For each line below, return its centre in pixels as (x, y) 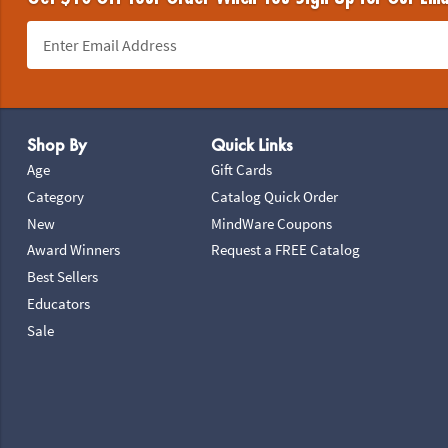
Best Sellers (62, 277)
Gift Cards (242, 169)
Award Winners (73, 250)
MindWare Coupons (272, 223)
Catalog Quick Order (275, 196)
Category (55, 196)
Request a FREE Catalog (286, 250)
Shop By (56, 145)
